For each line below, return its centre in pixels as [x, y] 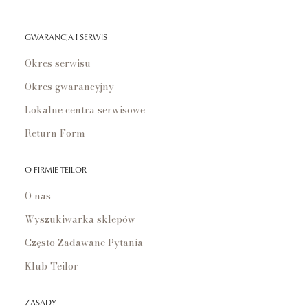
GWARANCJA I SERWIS [66, 37]
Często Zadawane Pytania [84, 243]
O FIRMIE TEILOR [56, 170]
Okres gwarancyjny [69, 87]
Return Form [55, 134]
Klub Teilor [52, 266]
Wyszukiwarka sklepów [80, 220]
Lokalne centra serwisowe [85, 110]
